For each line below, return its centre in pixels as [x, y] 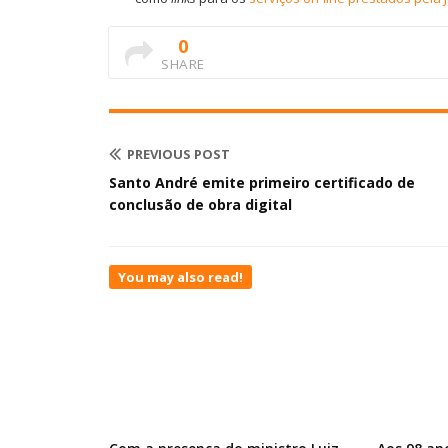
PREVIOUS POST [178, 154]
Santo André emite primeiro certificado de [262, 182]
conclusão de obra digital [200, 204]
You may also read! [180, 277]
